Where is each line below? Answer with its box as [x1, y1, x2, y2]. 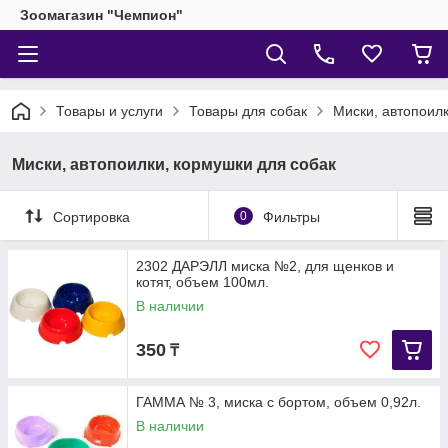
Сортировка [53, 208, 130, 225]
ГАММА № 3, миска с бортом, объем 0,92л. [136, 394, 421, 410]
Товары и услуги [56, 103, 163, 119]
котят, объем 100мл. [136, 274, 269, 290]
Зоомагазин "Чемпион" [20, 7, 183, 23]
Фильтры [262, 208, 320, 225]
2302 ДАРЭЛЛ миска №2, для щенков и [136, 258, 394, 274]
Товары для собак [189, 103, 307, 119]
